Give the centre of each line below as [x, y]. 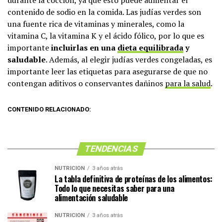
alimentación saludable [91, 198]
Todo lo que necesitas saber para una [114, 188]
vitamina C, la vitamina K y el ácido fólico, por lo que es [106, 36]
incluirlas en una [84, 48]
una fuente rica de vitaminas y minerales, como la [96, 24]
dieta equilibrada [150, 48]
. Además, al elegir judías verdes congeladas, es [129, 59]
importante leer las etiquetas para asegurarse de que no [108, 71]
